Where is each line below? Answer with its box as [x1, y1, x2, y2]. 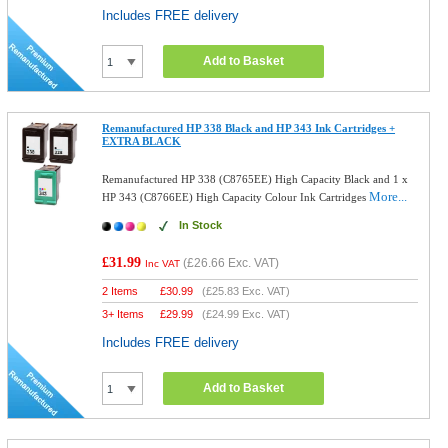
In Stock [179, 219, 223, 231]
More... [369, 189, 408, 204]
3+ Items [102, 308, 145, 320]
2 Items [102, 285, 139, 297]
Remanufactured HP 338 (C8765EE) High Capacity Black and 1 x [102, 173, 409, 185]
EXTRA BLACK [102, 135, 182, 147]
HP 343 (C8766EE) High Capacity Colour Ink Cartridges [102, 191, 370, 203]
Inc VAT [145, 258, 181, 269]
